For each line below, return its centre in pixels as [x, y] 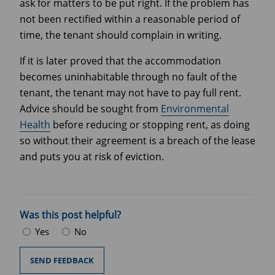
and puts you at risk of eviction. [92, 156]
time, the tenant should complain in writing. [121, 35]
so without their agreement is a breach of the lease [137, 140]
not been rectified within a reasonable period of [130, 19]
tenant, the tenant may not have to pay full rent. [130, 92]
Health [35, 124]
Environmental [195, 108]
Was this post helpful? [70, 215]
